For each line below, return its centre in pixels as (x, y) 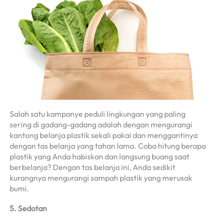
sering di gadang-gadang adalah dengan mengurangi (101, 125)
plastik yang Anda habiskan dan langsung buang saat (100, 157)
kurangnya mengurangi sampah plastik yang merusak (101, 178)
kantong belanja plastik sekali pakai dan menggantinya (104, 135)
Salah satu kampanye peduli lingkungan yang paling (98, 114)
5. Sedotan (28, 209)
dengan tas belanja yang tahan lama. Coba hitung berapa (108, 146)
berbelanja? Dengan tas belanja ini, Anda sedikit (93, 167)
